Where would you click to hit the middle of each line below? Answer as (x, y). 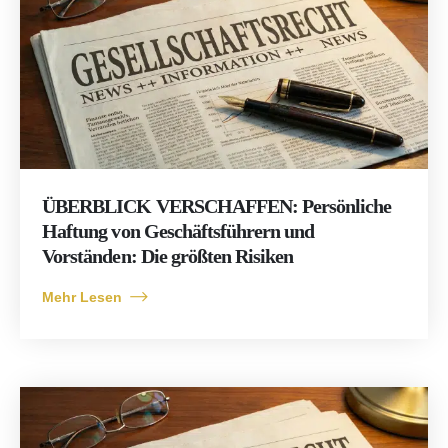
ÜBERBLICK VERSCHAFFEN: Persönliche (217, 207)
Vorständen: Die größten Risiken (168, 257)
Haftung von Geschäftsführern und (178, 232)
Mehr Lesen (82, 297)
